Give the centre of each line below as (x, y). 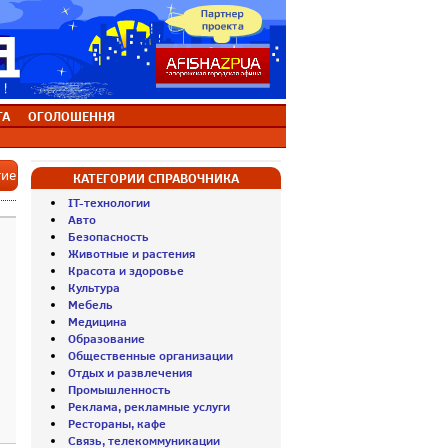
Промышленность (119, 389)
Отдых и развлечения (130, 372)
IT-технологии (109, 202)
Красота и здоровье (126, 270)
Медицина (97, 321)
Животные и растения (131, 253)
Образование (106, 338)
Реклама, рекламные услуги (149, 406)
